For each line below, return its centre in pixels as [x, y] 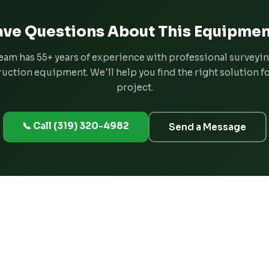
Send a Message [207, 127]
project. [134, 87]
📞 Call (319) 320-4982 [75, 125]
